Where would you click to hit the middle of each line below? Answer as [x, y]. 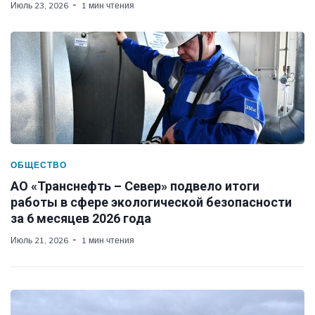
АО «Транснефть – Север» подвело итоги [135, 186]
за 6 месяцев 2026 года [81, 218]
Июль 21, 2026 [39, 240]
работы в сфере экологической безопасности [151, 202]
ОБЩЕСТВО [39, 165]
